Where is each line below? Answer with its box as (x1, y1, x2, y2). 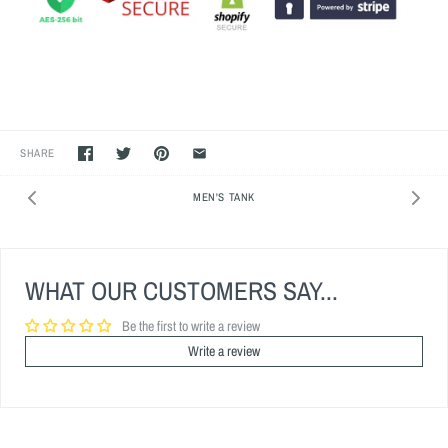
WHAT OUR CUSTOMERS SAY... (25, 272, 338, 308)
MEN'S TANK (193, 188, 255, 204)
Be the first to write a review (122, 316, 260, 335)
